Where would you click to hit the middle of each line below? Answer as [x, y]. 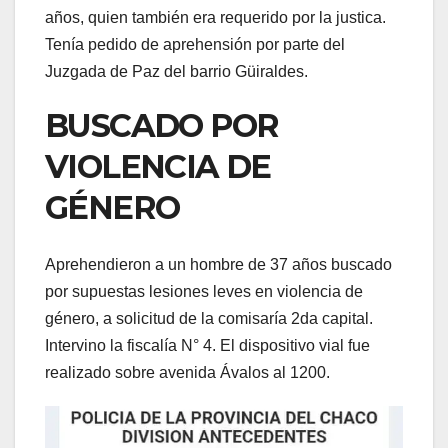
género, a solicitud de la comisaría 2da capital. [209, 318]
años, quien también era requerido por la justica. [215, 18]
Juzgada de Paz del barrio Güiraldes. [176, 72]
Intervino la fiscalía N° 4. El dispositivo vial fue [207, 345]
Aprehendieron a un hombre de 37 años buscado [218, 264]
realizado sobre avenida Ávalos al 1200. [187, 372]
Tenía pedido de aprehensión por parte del [195, 45]
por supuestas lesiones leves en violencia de [204, 291]
